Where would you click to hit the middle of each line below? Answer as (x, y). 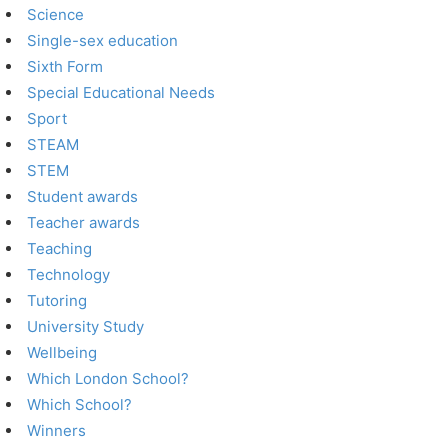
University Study (86, 326)
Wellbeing (62, 352)
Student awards (83, 196)
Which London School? (108, 378)
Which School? (80, 404)
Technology (69, 274)
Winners (57, 430)
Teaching (60, 248)
